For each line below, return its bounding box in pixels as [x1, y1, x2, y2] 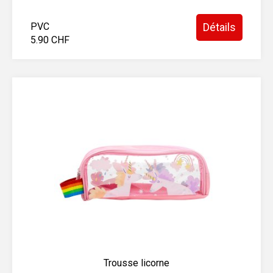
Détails [203, 21, 236, 34]
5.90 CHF [30, 34, 69, 46]
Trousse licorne [104, 257, 169, 269]
